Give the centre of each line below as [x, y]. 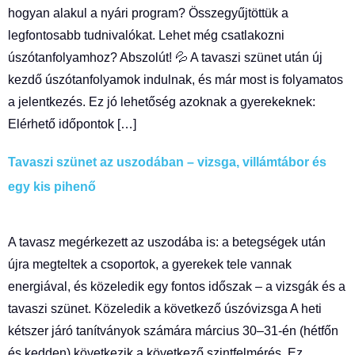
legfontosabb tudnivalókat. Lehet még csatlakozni [146, 35]
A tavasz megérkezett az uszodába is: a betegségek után [167, 242]
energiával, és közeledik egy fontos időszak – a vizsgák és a [177, 286]
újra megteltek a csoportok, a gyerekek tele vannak [150, 264]
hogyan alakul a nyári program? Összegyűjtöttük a [148, 13]
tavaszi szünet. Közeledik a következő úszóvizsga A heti [165, 309]
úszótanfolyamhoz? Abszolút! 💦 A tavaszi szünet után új [165, 57]
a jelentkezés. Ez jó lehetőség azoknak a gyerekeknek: [162, 102]
